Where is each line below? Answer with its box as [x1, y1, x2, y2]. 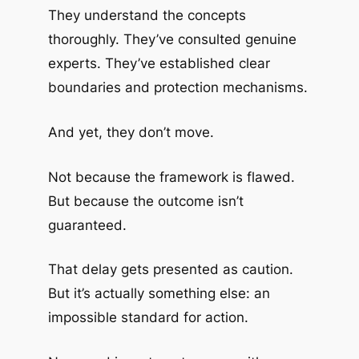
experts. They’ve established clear [47, 55, 270, 72]
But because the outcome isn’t [47, 192, 244, 209]
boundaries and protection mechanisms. [47, 79, 308, 96]
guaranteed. [47, 216, 127, 233]
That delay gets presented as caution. [47, 261, 293, 278]
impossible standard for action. [47, 309, 248, 326]
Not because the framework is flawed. [47, 168, 295, 185]
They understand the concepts [47, 7, 246, 24]
